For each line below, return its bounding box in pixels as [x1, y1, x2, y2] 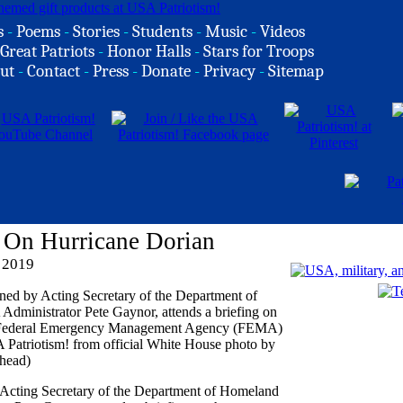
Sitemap [268, 61, 324, 81]
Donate [141, 61, 191, 81]
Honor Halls [107, 41, 191, 61]
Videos [260, 22, 305, 41]
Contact [27, 61, 80, 81]
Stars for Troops [203, 41, 314, 61]
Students [132, 22, 193, 41]
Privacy [203, 61, 255, 81]
